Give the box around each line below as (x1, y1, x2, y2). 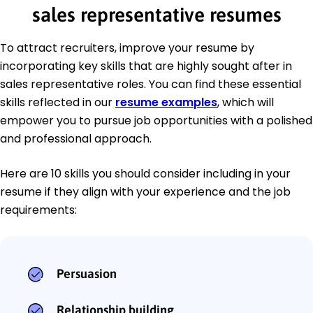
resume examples (115, 94, 217, 111)
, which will (217, 94, 274, 111)
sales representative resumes (31, 3, 282, 27)
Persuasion (57, 266, 117, 282)
